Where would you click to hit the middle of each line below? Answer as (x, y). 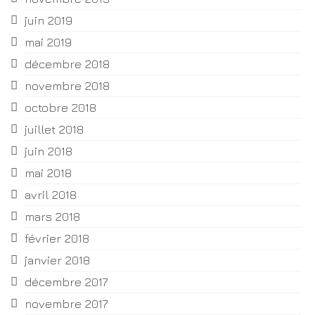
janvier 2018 (57, 261)
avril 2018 (51, 195)
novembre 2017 (66, 304)
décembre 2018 (67, 64)
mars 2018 (52, 217)
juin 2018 (49, 152)
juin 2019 (49, 21)
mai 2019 (48, 43)
